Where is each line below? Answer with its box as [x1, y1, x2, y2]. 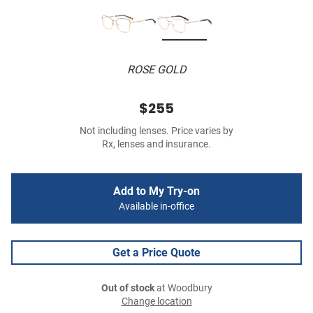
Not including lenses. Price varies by [80, 125, 233, 138]
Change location [121, 296, 192, 308]
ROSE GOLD [127, 63, 186, 77]
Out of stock [101, 282, 154, 295]
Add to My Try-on [113, 184, 200, 198]
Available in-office [119, 201, 194, 213]
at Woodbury [154, 282, 212, 295]
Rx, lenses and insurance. [102, 138, 211, 151]
